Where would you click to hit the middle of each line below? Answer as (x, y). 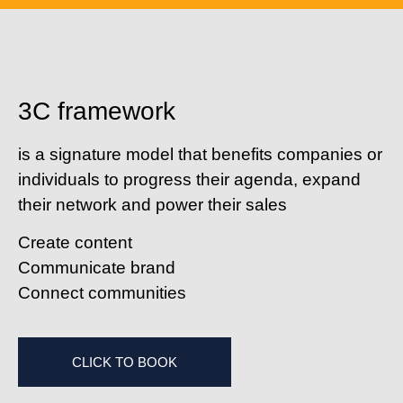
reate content (81, 243)
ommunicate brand (103, 268)
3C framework (97, 111)
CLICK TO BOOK (125, 362)
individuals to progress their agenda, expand (189, 179)
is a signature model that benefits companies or (200, 154)
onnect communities (108, 293)
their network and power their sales (152, 204)
